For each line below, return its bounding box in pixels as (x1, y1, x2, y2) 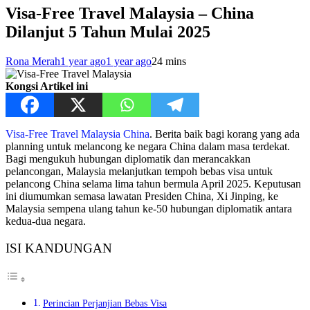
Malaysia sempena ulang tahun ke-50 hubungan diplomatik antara (6, 202, 292, 215)
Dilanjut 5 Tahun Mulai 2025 (6, 22, 210, 41)
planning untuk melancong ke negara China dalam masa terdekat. (6, 140, 290, 152)
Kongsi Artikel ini (6, 80, 88, 92)
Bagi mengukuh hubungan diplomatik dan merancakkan (6, 152, 250, 165)
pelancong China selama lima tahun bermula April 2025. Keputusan (6, 177, 301, 190)
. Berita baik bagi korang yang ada (149, 127, 300, 140)
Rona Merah (6, 55, 60, 67)
